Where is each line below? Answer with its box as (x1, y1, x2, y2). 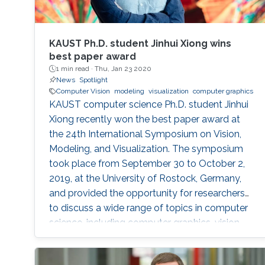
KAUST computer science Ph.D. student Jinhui (49, 99, 248, 111)
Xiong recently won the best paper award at (49, 114, 240, 125)
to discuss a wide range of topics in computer (49, 202, 248, 214)
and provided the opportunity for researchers (49, 188, 245, 199)
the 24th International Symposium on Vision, (49, 128, 241, 140)
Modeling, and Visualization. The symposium (49, 143, 243, 155)
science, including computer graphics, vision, (49, 217, 241, 229)
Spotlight (79, 76, 108, 85)
